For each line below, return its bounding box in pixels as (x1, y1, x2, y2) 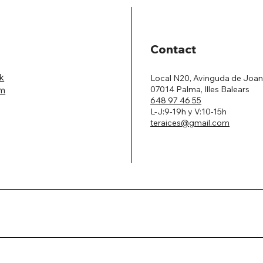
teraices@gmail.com (150, 117, 230, 128)
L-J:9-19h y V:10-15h (150, 106, 227, 117)
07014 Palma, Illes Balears (150, 83, 250, 95)
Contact (150, 42, 197, 57)
